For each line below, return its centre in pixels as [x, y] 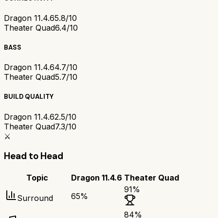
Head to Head [34, 156]
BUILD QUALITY [29, 97]
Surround [35, 198]
